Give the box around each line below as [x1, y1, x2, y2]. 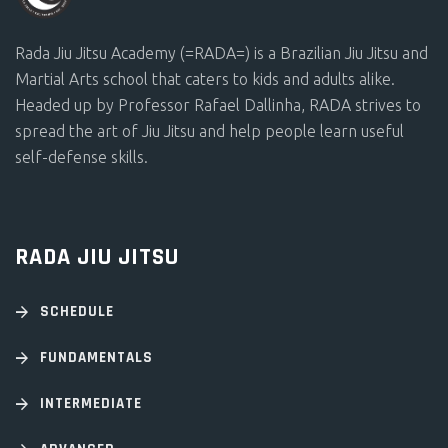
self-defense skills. [15, 147, 148, 166]
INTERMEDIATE [40, 393, 142, 413]
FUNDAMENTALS [40, 347, 153, 367]
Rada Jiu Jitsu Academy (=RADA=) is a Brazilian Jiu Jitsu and [15, 43, 428, 62]
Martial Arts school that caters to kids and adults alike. [15, 69, 395, 88]
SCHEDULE [40, 301, 114, 321]
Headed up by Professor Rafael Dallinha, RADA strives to [15, 95, 421, 114]
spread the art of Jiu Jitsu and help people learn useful [15, 121, 404, 140]
